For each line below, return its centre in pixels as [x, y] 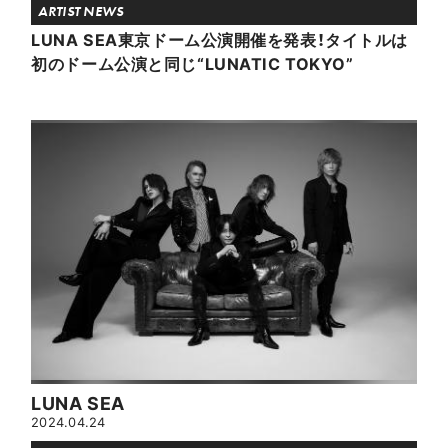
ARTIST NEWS [81, 11]
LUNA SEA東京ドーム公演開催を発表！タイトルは [219, 39]
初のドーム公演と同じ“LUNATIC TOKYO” [192, 63]
